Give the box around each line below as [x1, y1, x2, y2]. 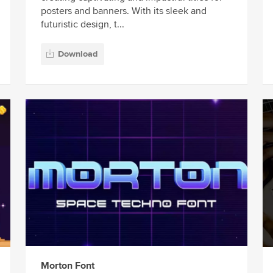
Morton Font [40, 259, 94, 272]
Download [57, 49, 97, 60]
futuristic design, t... [40, 18, 124, 31]
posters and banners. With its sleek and [40, 5, 207, 18]
